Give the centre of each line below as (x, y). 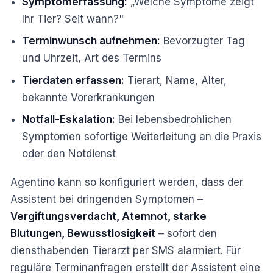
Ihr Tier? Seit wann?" (73, 19)
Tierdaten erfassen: (73, 80)
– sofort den (186, 234)
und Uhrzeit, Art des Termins (92, 58)
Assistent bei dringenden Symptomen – (107, 200)
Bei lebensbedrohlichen (174, 120)
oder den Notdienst (69, 154)
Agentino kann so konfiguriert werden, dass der (127, 183)
